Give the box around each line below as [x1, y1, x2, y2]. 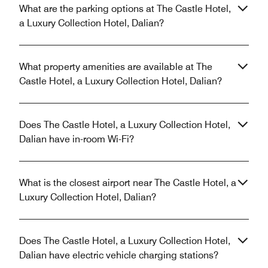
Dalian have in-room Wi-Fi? [19, 133, 134, 145]
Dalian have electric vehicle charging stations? [19, 249, 218, 261]
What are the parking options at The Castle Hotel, [19, 2, 231, 14]
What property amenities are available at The [19, 60, 212, 72]
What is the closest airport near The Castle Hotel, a [19, 176, 236, 188]
